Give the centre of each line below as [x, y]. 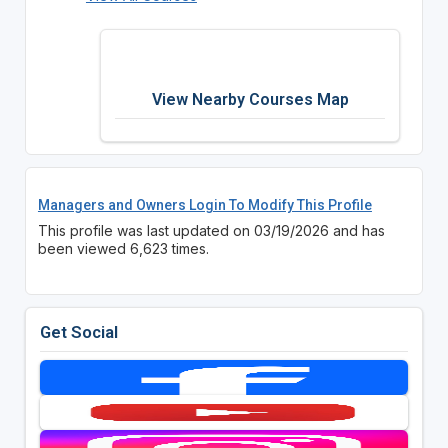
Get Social [78, 331]
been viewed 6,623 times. [123, 248]
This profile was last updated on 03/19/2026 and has [211, 230]
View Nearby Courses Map [250, 99]
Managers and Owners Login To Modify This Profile [204, 204]
